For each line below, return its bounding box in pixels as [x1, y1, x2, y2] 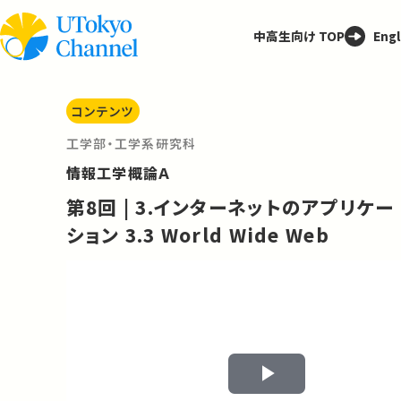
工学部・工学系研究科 [65, 134, 197, 153]
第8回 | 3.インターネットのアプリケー [65, 192, 395, 220]
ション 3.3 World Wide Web [65, 220, 329, 248]
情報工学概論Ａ [65, 162, 172, 184]
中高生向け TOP [252, 27, 345, 46]
